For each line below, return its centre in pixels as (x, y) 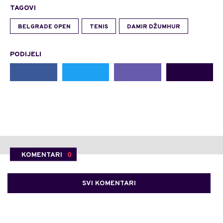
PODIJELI (26, 54)
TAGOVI (23, 8)
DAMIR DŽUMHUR (154, 27)
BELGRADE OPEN (44, 27)
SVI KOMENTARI (109, 183)
